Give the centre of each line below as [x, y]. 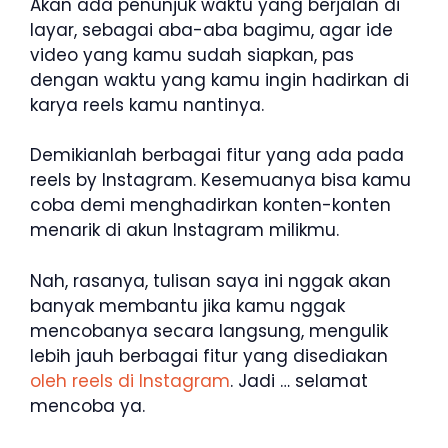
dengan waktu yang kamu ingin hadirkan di [219, 79]
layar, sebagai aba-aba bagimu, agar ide [211, 29]
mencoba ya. [87, 405]
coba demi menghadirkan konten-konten [210, 205]
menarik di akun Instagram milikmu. [184, 230]
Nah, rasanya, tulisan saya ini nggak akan [210, 280]
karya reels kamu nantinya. [147, 104]
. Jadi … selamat [299, 380]
